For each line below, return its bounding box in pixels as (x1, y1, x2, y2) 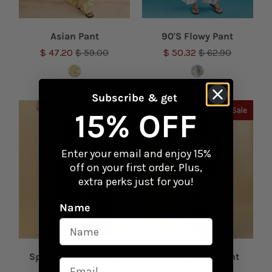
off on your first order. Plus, (70, 161, 202, 174)
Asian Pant (50, 30, 99, 42)
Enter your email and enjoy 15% (61, 147, 211, 160)
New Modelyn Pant (155, 251, 239, 263)
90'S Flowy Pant (161, 30, 234, 42)
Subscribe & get (92, 91, 180, 104)
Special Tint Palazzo (29, 251, 120, 263)
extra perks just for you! (78, 175, 194, 188)
